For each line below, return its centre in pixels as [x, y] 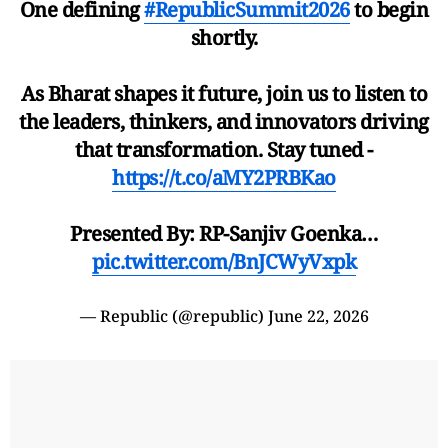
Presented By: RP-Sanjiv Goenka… [224, 233]
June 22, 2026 [318, 315]
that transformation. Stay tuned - [224, 149]
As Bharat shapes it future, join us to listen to [224, 93]
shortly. [224, 37]
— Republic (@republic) [173, 315]
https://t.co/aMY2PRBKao [224, 177]
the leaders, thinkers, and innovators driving [224, 121]
